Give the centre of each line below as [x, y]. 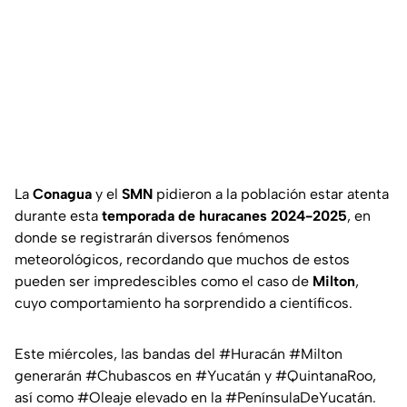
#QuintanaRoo [324, 375]
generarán [50, 375]
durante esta [58, 215]
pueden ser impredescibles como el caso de [164, 281]
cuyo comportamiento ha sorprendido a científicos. [184, 303]
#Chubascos [129, 375]
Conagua [64, 194]
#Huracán [252, 353]
